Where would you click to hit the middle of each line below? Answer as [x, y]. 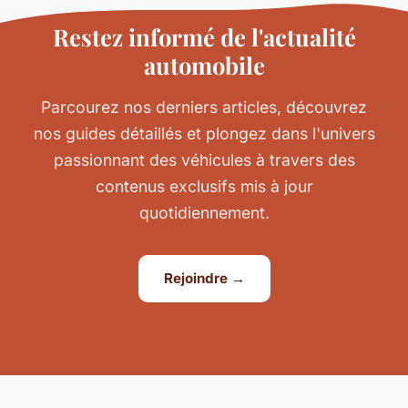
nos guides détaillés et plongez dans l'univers [204, 133]
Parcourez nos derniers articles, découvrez [204, 107]
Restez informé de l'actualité [204, 36]
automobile [204, 64]
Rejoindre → [204, 279]
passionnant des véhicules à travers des [204, 159]
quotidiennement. [204, 212]
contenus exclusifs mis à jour [204, 186]
